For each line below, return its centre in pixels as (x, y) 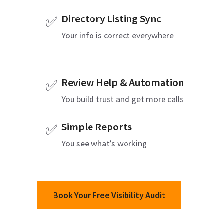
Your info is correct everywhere (117, 35)
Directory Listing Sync (111, 18)
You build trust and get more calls (122, 99)
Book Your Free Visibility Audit (109, 195)
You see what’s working (104, 143)
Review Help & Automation (122, 82)
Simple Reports (96, 127)
